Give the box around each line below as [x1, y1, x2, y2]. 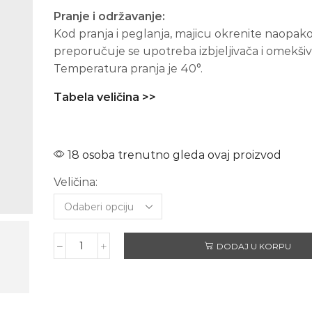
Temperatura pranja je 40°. [53, 61, 203, 75]
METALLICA [80, 245, 140, 258]
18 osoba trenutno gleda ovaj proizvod [64, 148, 281, 162]
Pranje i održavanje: [53, 9, 165, 23]
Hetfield [80, 273, 120, 286]
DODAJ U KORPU [216, 240, 291, 251]
